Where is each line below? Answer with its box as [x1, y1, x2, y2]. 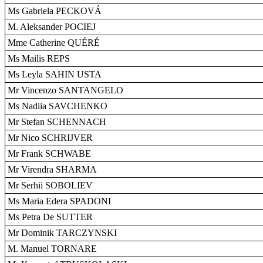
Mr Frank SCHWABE [8, 149, 91, 159]
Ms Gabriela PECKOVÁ [8, 6, 102, 16]
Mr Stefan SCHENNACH [8, 117, 106, 127]
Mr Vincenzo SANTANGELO [8, 85, 123, 95]
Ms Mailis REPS [8, 53, 70, 63]
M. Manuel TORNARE [8, 244, 97, 254]
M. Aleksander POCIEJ [8, 22, 96, 32]
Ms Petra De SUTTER [8, 212, 93, 222]
